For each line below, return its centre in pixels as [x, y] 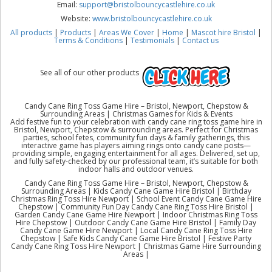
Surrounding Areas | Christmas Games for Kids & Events [136, 114]
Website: [76, 18]
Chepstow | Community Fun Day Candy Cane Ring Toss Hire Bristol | [136, 206]
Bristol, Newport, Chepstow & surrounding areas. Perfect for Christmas [136, 129]
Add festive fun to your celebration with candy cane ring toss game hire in [136, 121]
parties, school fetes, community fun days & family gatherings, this [136, 137]
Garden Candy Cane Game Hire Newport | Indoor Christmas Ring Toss [136, 214]
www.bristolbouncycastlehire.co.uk [152, 18]
